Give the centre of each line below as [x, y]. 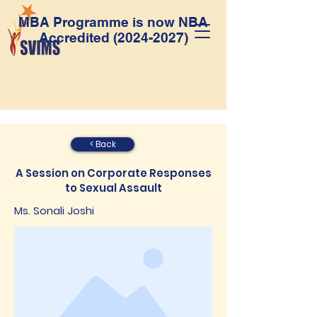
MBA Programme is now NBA [113, 22]
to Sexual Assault [113, 188]
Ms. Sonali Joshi [54, 211]
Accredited [76, 38]
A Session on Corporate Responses [113, 173]
